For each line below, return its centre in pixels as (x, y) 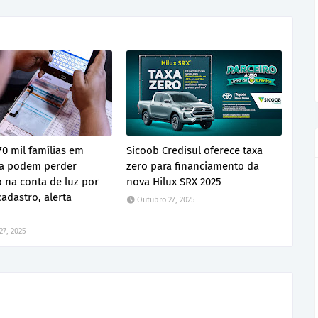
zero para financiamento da (193, 166)
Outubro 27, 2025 (166, 200)
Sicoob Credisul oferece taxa (195, 150)
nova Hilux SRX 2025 (174, 182)
